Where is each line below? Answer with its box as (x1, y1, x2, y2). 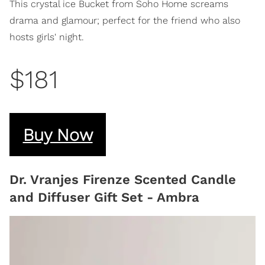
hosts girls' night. (9, 31, 84, 43)
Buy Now (22, 124, 93, 145)
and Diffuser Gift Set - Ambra (9, 189, 199, 205)
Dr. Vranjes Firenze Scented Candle (9, 172, 236, 187)
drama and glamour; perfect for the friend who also (9, 15, 240, 27)
